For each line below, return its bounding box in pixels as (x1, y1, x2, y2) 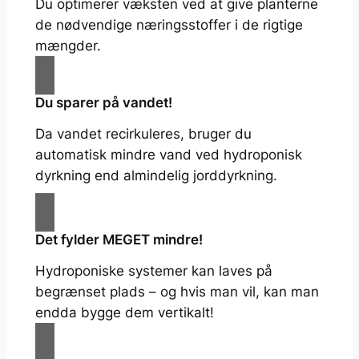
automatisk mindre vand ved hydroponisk (34, 147, 302, 163)
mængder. (34, 38, 101, 54)
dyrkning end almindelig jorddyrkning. (34, 167, 277, 184)
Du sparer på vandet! (34, 95, 172, 111)
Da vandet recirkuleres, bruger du (34, 126, 252, 143)
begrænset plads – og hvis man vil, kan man (34, 284, 319, 301)
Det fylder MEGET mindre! (34, 232, 203, 248)
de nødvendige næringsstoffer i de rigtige (34, 17, 303, 34)
